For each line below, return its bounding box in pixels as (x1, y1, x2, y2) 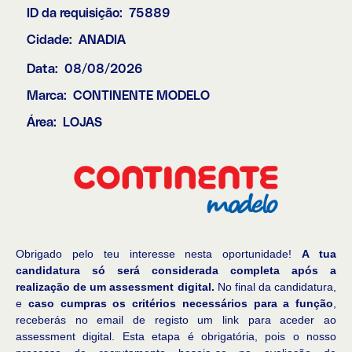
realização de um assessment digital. (16, 280, 214, 293)
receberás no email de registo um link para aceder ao (16, 313, 336, 326)
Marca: (27, 90, 73, 102)
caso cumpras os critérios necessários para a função (27, 297, 333, 310)
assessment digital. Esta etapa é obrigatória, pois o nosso (16, 330, 336, 343)
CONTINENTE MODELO (73, 90, 210, 102)
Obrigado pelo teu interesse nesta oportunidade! (16, 247, 302, 260)
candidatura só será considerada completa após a (16, 264, 336, 277)
